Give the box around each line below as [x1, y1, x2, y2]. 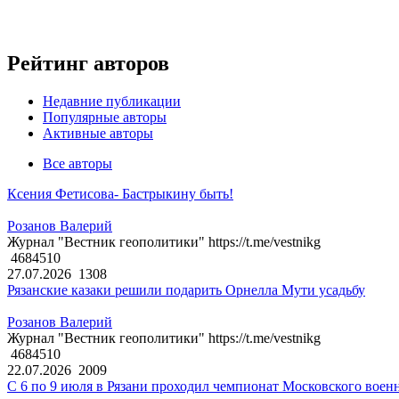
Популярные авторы [43, 110, 167, 126]
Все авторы [43, 156, 112, 172]
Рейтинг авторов [7, 52, 169, 76]
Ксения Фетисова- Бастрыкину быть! [7, 186, 233, 202]
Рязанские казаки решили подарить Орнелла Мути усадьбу [7, 282, 365, 298]
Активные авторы [43, 126, 153, 142]
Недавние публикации [43, 94, 181, 110]
